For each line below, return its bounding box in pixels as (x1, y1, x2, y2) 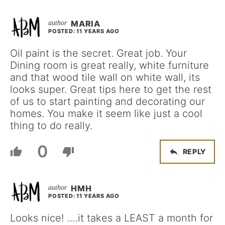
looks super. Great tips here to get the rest (10, 83, 211, 95)
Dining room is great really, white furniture (10, 59, 209, 71)
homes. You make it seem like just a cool (10, 107, 202, 120)
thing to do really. (10, 119, 92, 132)
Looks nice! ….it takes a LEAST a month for (10, 211, 213, 224)
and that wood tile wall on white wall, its (10, 71, 200, 83)
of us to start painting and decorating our (10, 95, 205, 107)
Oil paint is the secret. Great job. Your (10, 47, 187, 59)
